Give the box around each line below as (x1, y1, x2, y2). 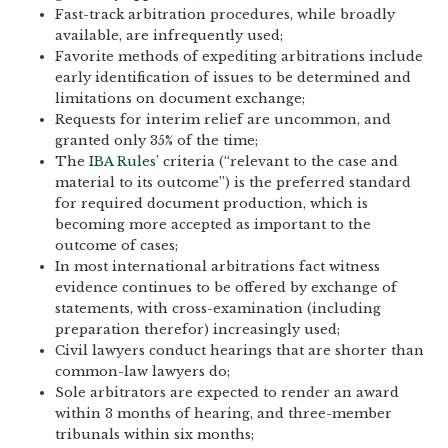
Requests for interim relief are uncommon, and (55, 111, 391, 128)
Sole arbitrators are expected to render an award (55, 384, 399, 401)
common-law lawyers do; (55, 363, 230, 380)
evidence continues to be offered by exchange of (55, 279, 397, 296)
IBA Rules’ (89, 153, 163, 170)
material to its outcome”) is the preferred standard (55, 174, 411, 191)
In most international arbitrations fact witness (55, 258, 380, 275)
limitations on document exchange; (55, 90, 305, 107)
